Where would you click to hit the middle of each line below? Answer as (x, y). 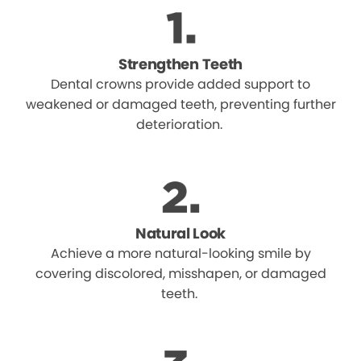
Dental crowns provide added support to (180, 84)
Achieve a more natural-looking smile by (180, 253)
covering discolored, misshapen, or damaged (180, 274)
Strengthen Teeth (180, 64)
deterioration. (180, 124)
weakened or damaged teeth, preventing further (180, 104)
